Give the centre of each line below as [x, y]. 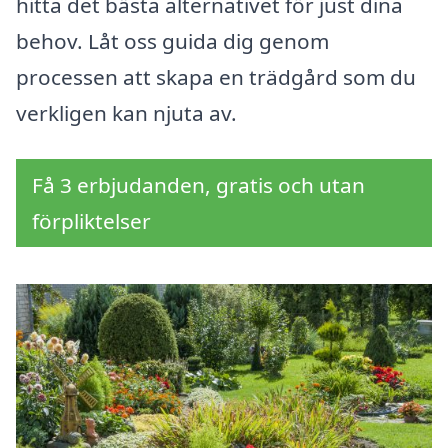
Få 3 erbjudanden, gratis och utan [198, 185]
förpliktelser [91, 221]
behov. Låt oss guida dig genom [172, 41]
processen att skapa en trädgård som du [216, 77]
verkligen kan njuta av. [126, 113]
